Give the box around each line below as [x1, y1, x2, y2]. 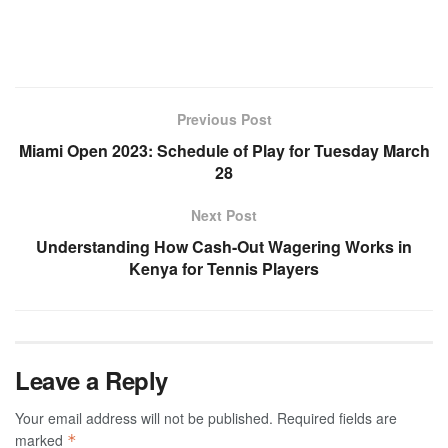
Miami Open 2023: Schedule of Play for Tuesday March [18, 139, 430, 163]
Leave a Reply [15, 363, 168, 398]
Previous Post [176, 109, 272, 130]
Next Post [191, 205, 257, 226]
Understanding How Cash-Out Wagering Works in [36, 235, 412, 259]
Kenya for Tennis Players [129, 257, 319, 281]
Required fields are [277, 408, 397, 429]
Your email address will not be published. [15, 408, 273, 429]
